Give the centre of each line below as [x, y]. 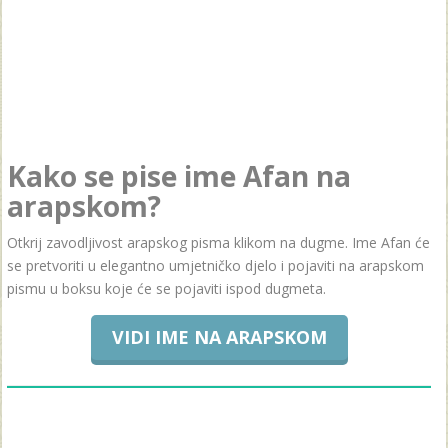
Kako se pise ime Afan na [179, 176]
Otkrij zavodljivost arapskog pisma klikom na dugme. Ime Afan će [218, 242]
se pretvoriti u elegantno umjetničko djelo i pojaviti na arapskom [215, 265]
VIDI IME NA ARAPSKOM [219, 337]
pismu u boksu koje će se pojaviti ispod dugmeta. [166, 288]
